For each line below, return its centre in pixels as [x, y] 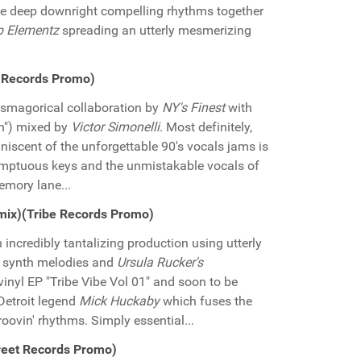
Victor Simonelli [115, 127]
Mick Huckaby [119, 301]
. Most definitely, [206, 127]
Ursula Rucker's [160, 262]
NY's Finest [193, 108]
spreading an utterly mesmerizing [155, 30]
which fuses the [206, 301]
